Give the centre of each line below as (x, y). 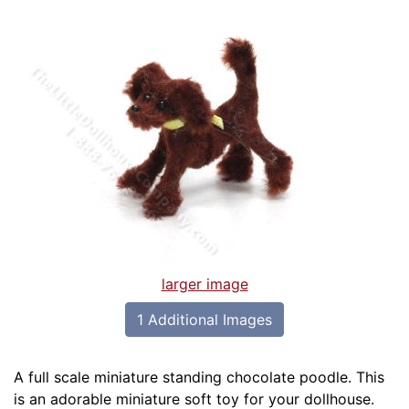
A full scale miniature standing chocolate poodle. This (199, 378)
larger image (204, 284)
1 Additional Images (204, 320)
